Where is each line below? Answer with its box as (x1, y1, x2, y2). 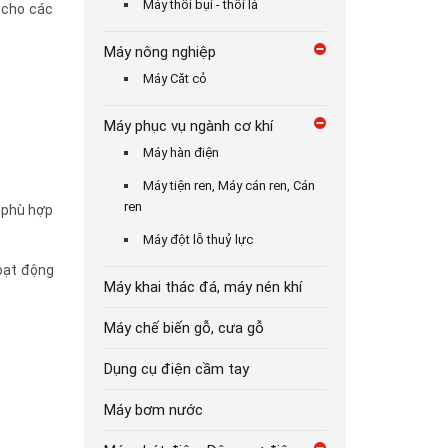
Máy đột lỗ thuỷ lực (142, 232, 253, 247)
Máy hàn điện (142, 145, 219, 160)
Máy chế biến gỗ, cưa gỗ (103, 319, 264, 337)
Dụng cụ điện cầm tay (103, 360, 249, 378)
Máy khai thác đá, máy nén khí (103, 278, 302, 296)
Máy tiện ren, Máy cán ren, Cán (142, 178, 315, 193)
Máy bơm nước (103, 401, 203, 419)
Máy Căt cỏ (142, 71, 207, 86)
